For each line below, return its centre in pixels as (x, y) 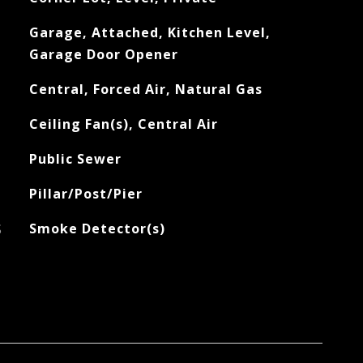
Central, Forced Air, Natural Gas (145, 89)
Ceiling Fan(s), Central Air (123, 124)
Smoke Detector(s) (97, 228)
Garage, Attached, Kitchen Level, (149, 32)
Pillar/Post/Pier (85, 194)
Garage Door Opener (103, 54)
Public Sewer (75, 159)
